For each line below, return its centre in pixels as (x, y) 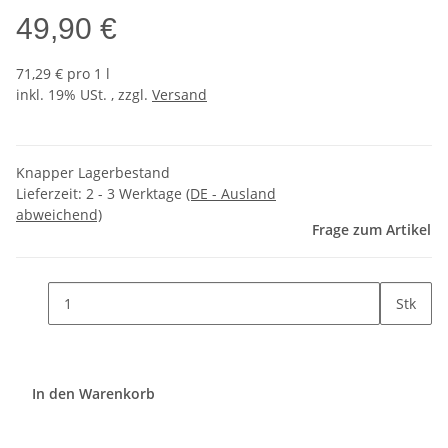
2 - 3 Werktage (136, 194)
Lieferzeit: (51, 194)
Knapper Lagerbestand (93, 173)
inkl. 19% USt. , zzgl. (84, 95)
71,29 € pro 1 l (63, 74)
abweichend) (59, 215)
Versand (179, 95)
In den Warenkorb (95, 394)
